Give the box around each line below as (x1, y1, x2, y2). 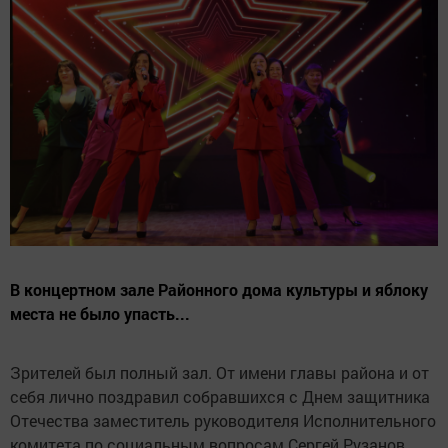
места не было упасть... (10, 303, 190, 325)
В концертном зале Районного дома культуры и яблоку (10, 279, 428, 301)
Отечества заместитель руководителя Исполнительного (10, 410, 436, 432)
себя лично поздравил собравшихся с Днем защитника (10, 386, 430, 408)
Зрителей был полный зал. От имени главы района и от (10, 362, 429, 384)
